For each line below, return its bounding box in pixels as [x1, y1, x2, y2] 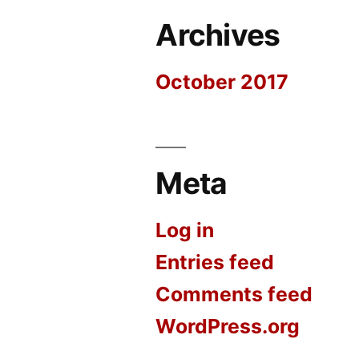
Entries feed [155, 249, 275, 274]
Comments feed [155, 281, 313, 306]
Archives [155, 16, 280, 53]
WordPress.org [155, 313, 301, 338]
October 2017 [155, 69, 289, 94]
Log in [155, 217, 215, 242]
